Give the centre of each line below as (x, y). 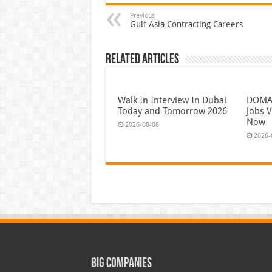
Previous (142, 15)
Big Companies (121, 263)
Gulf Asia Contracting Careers (186, 24)
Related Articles (142, 59)
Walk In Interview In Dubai (172, 100)
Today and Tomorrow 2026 (172, 111)
